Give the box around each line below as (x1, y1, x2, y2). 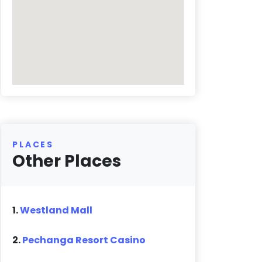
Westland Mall (20, 204, 93, 218)
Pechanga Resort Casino (22, 233, 146, 247)
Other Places (12, 150, 122, 173)
